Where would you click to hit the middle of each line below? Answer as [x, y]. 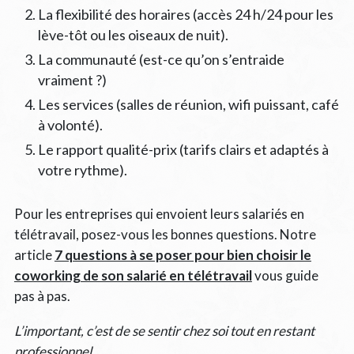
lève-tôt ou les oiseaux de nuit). [133, 34]
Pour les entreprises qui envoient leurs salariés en [159, 213]
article [34, 254]
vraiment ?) [72, 79]
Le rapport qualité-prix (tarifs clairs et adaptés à [183, 149]
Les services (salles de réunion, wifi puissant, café [188, 104]
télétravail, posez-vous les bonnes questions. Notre [165, 234]
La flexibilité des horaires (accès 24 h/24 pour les [185, 14]
